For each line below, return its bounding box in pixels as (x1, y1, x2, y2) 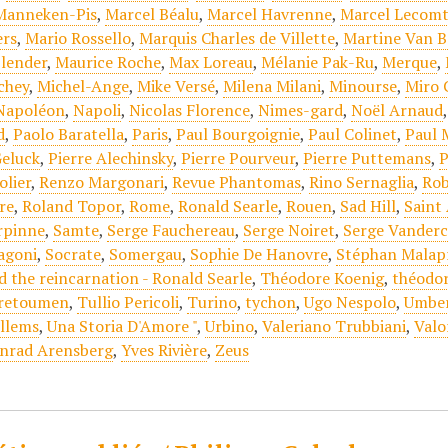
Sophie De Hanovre (190, 243, 329, 265)
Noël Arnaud (351, 99, 444, 121)
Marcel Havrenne (207, 3, 333, 25)
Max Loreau (169, 51, 254, 73)
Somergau (109, 243, 183, 265)
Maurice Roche (55, 51, 162, 73)
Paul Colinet (308, 123, 398, 145)
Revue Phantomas (172, 171, 302, 193)
